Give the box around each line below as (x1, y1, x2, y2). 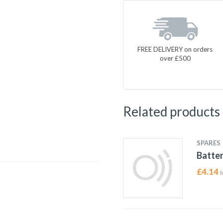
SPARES (196, 139, 221, 147)
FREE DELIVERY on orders (137, 45, 213, 53)
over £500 (159, 54, 191, 62)
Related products (122, 104, 220, 119)
